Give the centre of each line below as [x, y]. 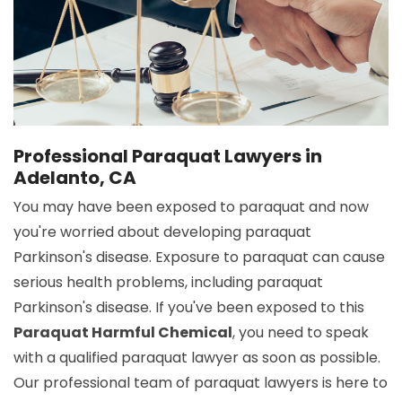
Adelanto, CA [75, 178]
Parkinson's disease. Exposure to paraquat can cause [199, 258]
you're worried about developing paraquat [162, 232]
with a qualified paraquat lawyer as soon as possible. [197, 358]
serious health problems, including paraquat [168, 283]
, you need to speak [301, 333]
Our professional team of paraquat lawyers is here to [201, 383]
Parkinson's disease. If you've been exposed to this [189, 308]
